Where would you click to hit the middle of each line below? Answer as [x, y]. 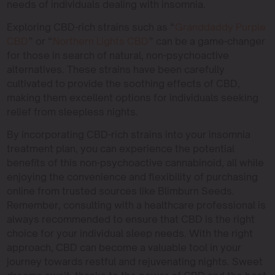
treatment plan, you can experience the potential [120, 149]
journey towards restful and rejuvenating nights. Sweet [134, 262]
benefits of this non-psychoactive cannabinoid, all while [135, 163]
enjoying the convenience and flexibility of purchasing [132, 177]
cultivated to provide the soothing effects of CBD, [123, 84]
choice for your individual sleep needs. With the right [130, 234]
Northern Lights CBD [100, 41]
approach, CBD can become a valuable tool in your [124, 248]
